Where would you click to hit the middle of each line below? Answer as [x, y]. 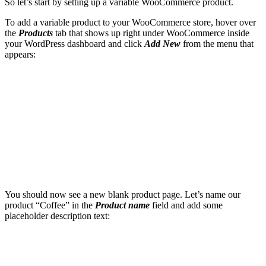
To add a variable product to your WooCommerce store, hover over [130, 22]
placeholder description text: [57, 216]
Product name [122, 205]
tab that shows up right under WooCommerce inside [151, 33]
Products [36, 33]
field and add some [186, 205]
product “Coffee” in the [50, 205]
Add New [162, 43]
